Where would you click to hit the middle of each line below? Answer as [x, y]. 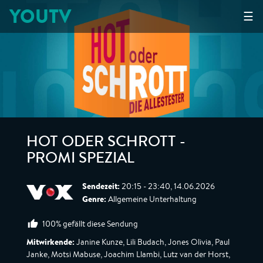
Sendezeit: [101, 186]
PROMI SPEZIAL [80, 160]
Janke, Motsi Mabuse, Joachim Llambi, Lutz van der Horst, [128, 254]
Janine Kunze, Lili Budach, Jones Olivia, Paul [152, 242]
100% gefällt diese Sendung [90, 224]
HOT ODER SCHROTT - [106, 143]
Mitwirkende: [50, 242]
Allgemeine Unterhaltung [151, 199]
